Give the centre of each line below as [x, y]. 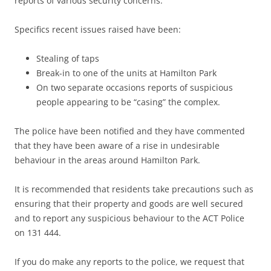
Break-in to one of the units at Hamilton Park [126, 73]
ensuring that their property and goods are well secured [129, 204]
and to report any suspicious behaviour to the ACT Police [129, 218]
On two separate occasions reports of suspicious [135, 88]
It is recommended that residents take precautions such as [134, 189]
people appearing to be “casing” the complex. [128, 102]
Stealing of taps [68, 59]
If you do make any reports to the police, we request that [129, 262]
